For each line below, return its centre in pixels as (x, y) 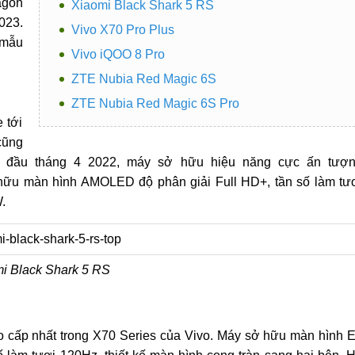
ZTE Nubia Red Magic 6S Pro (155, 103)
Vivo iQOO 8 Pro (118, 54)
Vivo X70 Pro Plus (122, 30)
